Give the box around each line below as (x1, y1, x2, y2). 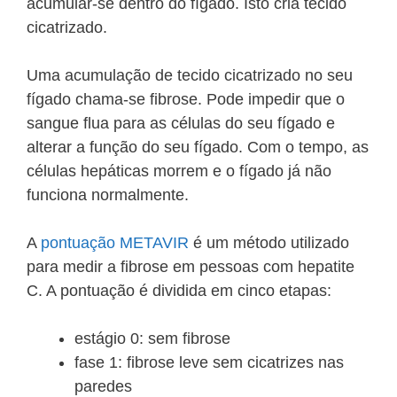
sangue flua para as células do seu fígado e (27, 114, 335, 133)
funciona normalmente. (27, 186, 189, 205)
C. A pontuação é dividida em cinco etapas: (27, 282, 331, 300)
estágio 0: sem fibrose (74, 330, 230, 348)
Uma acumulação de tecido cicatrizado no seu (27, 66, 353, 85)
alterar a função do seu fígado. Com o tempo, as (27, 138, 369, 157)
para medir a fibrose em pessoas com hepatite (27, 258, 354, 276)
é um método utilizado (189, 234, 349, 253)
